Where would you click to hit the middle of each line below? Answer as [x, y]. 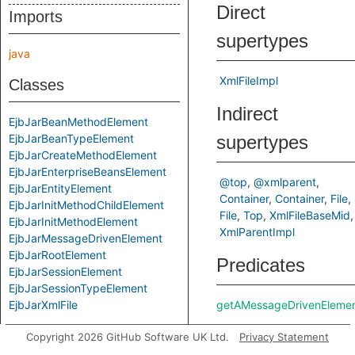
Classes [36, 85]
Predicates [261, 265]
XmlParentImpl [257, 232]
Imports [36, 17]
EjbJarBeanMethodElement [78, 122]
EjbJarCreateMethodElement [83, 155]
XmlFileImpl [249, 80]
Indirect [247, 114]
